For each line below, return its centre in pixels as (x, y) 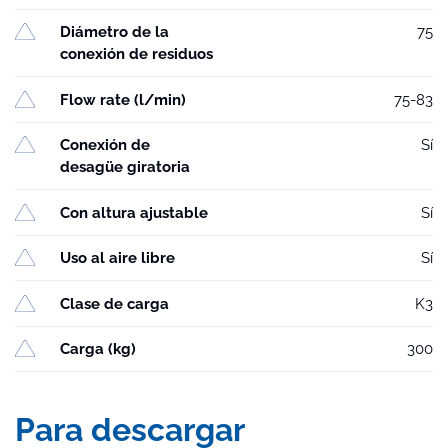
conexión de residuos (136, 54)
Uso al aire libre (117, 258)
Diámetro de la (114, 32)
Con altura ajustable (134, 212)
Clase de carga (114, 303)
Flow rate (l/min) (123, 99)
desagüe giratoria (125, 167)
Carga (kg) (98, 349)
